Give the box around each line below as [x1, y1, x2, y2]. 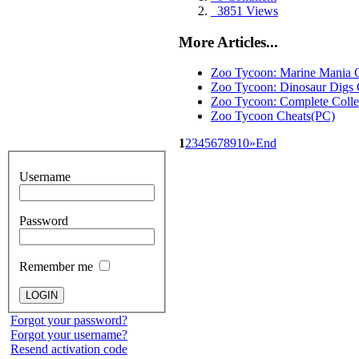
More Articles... [179, 33, 278, 50]
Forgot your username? [10, 327, 127, 341]
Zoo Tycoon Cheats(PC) [211, 109, 335, 123]
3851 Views [211, 3, 278, 18]
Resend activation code [10, 341, 127, 356]
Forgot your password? [10, 313, 127, 327]
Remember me [19, 259, 96, 273]
